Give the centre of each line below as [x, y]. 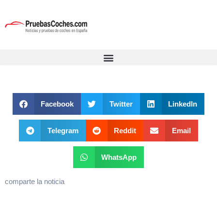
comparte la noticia [35, 181]
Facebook [57, 104]
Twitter [121, 104]
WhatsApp [119, 157]
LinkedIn [183, 104]
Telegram [63, 130]
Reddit [125, 130]
